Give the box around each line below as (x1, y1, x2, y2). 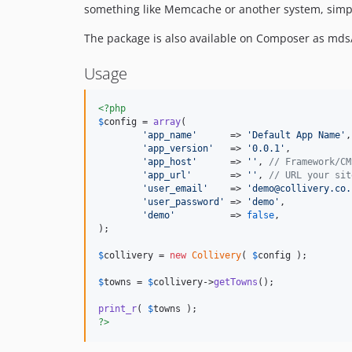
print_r (98, 303, 137, 315)
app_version (148, 143, 208, 155)
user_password (148, 196, 219, 208)
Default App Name (252, 130, 340, 141)
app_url (148, 170, 186, 181)
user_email (148, 183, 203, 195)
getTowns (214, 277, 258, 288)
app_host (148, 156, 192, 168)
